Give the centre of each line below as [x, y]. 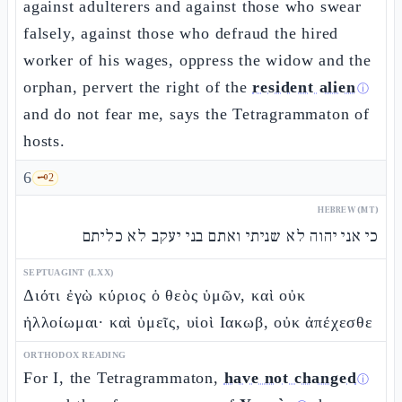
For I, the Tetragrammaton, [124, 378]
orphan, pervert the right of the [138, 87]
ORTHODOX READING [74, 355]
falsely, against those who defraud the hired [181, 33]
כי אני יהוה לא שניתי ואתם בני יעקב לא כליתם [230, 236]
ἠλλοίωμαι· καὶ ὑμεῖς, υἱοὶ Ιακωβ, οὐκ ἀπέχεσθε [198, 322]
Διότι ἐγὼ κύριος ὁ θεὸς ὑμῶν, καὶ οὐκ [165, 295]
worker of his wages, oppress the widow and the [197, 60]
